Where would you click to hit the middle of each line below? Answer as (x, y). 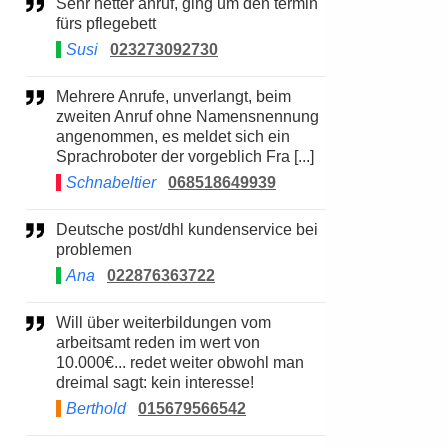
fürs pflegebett (106, 23)
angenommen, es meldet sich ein (173, 136)
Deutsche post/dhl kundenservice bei (62, 229)
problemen (94, 249)
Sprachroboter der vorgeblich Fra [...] (185, 156)
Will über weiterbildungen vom (63, 322)
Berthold (96, 408)
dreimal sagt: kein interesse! (155, 382)
